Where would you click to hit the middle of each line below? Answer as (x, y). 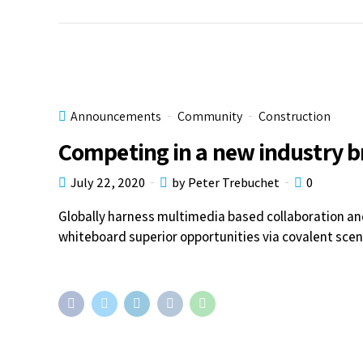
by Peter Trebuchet (226, 182)
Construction (295, 116)
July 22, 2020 (108, 182)
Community (210, 116)
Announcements (116, 116)
